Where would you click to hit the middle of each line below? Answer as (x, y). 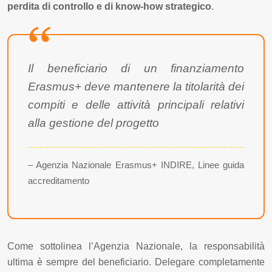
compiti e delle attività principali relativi (136, 105)
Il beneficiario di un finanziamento (136, 69)
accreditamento (59, 181)
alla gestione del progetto (93, 123)
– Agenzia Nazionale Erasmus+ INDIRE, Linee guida (136, 165)
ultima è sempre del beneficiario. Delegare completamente (136, 262)
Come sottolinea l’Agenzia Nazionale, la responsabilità (136, 246)
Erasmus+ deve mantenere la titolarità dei (136, 87)
